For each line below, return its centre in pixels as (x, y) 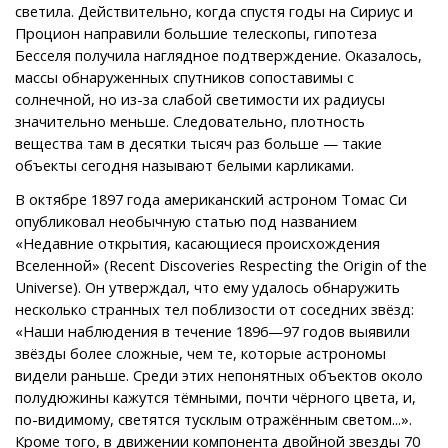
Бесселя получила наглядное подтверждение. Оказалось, (218, 54)
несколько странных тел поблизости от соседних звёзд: (214, 308)
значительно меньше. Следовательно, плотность (190, 120)
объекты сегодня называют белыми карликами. (184, 164)
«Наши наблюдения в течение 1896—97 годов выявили (212, 330)
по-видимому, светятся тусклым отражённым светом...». (213, 418)
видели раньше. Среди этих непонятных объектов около (219, 374)
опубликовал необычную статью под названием (186, 220)
